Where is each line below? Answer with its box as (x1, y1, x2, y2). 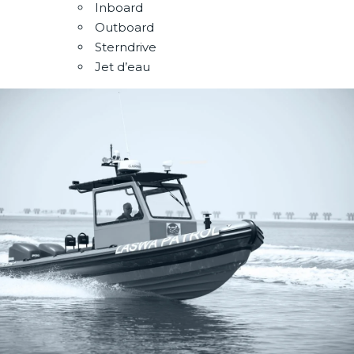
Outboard (94, 19, 154, 35)
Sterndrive (94, 39, 156, 55)
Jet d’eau (94, 58, 150, 74)
